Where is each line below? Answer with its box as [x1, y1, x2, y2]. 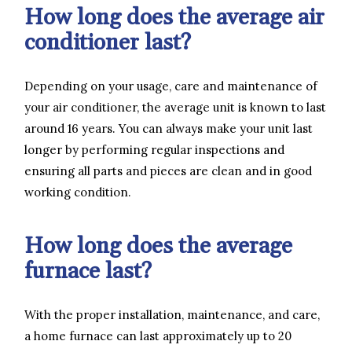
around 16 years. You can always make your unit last [24, 120, 313, 136]
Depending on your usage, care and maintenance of [24, 78, 317, 93]
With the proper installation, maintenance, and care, [24, 306, 320, 322]
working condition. [24, 184, 131, 200]
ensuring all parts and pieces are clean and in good [24, 163, 312, 178]
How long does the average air [24, 2, 324, 32]
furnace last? [24, 256, 152, 286]
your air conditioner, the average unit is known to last [24, 99, 326, 115]
